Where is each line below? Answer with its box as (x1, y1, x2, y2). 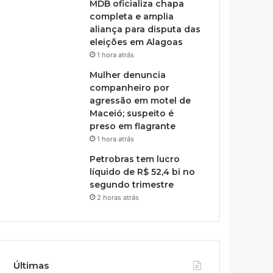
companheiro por (90, 82, 170, 93)
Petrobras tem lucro (90, 153, 180, 165)
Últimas (13, 259, 49, 271)
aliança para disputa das (90, 23, 201, 35)
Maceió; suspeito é (90, 107, 174, 119)
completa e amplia (90, 10, 174, 22)
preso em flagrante (90, 120, 176, 132)
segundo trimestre (90, 179, 174, 190)
